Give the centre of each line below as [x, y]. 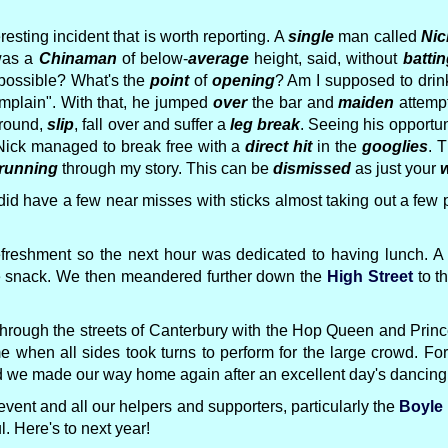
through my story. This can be [165, 168]
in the [337, 146]
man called [377, 36]
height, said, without [325, 58]
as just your [395, 168]
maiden [366, 102]
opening [243, 80]
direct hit [279, 146]
